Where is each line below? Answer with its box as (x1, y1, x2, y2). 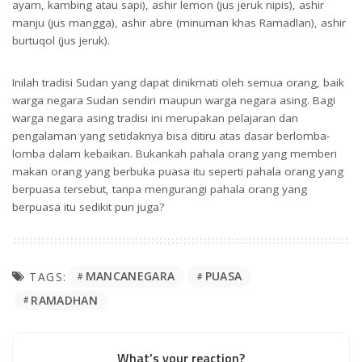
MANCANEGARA (85, 268, 175, 284)
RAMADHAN (31, 292, 98, 308)
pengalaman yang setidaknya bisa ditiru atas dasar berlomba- (12, 128, 330, 143)
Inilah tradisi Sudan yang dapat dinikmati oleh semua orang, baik (12, 74, 344, 90)
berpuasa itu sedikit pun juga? (12, 199, 164, 214)
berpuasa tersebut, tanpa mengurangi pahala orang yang (12, 181, 307, 196)
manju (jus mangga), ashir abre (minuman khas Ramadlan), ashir (12, 15, 346, 30)
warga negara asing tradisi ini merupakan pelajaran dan (12, 110, 298, 125)
